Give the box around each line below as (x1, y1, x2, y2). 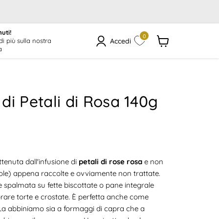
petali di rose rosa (77, 157, 142, 167)
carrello (156, 62, 182, 72)
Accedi (109, 36, 131, 45)
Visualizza (156, 45, 189, 55)
